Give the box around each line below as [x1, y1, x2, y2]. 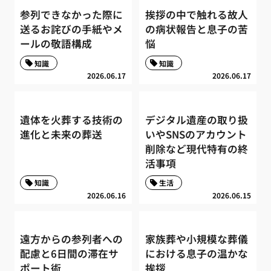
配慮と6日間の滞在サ [20, 246, 119, 261]
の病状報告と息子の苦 [145, 21, 248, 36]
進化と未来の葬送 [20, 126, 103, 142]
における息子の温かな [145, 246, 248, 261]
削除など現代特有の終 [145, 141, 248, 156]
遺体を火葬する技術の [20, 112, 123, 127]
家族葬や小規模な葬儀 [145, 232, 248, 247]
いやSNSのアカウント [145, 126, 247, 142]
